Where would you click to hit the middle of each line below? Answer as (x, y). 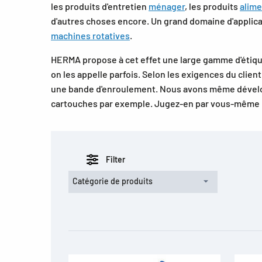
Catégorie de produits (113, 181)
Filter (116, 160)
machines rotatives (90, 36)
